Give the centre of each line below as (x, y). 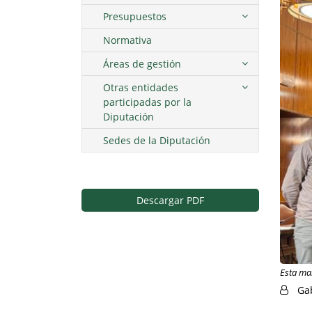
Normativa (127, 40)
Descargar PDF (170, 201)
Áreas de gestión (142, 64)
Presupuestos (135, 17)
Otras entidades (141, 88)
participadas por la (147, 102)
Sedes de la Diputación (157, 141)
